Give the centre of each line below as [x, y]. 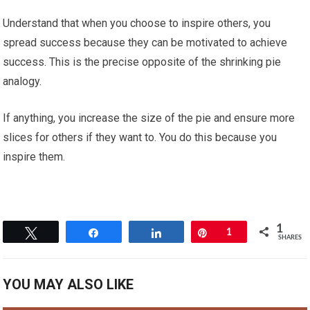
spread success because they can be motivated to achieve [145, 43]
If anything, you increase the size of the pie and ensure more [149, 118]
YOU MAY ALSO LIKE [69, 285]
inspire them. [34, 157]
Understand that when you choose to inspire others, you [137, 24]
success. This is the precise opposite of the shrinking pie [142, 62]
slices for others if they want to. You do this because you [140, 138]
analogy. [22, 82]
